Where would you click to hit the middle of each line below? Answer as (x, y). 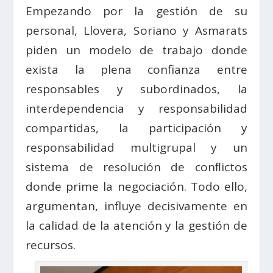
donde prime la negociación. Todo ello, (136, 186)
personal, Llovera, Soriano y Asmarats (136, 30)
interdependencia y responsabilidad (136, 108)
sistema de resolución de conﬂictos (136, 167)
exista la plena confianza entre (136, 69)
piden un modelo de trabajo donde (136, 50)
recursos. (51, 245)
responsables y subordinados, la (136, 89)
